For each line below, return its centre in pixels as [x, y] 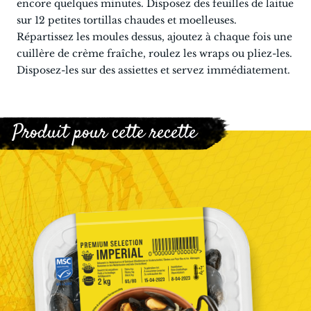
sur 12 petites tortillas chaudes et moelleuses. [127, 20]
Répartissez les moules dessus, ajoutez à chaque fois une [154, 37]
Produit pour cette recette [104, 133]
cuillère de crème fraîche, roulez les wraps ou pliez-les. [154, 53]
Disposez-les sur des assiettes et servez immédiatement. [153, 70]
